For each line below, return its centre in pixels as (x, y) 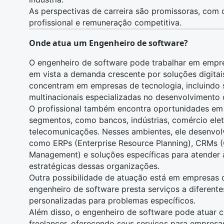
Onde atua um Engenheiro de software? (108, 43)
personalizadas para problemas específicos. (112, 200)
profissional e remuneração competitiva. (105, 22)
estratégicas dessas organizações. (94, 166)
